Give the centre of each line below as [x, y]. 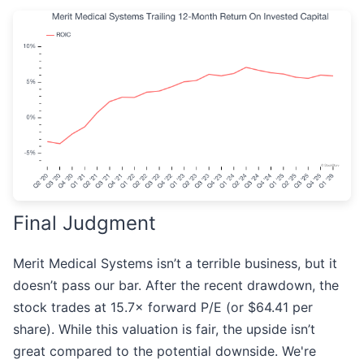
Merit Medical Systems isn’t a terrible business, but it [175, 264]
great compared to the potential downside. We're [165, 351]
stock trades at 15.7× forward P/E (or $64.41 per [163, 308]
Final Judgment [84, 223]
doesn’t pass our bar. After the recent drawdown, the [176, 286]
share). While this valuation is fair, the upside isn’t [164, 329]
